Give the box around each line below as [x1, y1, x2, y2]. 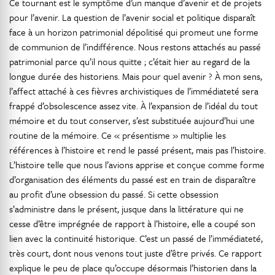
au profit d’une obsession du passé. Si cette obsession [9, 187, 219, 201]
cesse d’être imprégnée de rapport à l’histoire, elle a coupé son [9, 217, 255, 230]
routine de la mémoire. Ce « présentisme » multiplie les [9, 128, 226, 142]
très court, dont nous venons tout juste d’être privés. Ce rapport [9, 246, 261, 260]
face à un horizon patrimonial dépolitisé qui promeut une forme [9, 25, 258, 39]
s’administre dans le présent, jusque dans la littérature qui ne [9, 202, 244, 215]
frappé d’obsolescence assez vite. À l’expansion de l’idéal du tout [9, 99, 258, 112]
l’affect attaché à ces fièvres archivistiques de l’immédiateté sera [9, 84, 258, 98]
